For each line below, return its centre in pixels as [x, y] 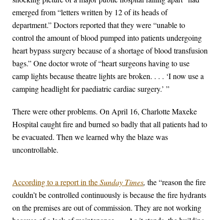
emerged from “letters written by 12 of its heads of [90, 12]
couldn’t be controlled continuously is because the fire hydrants [109, 195]
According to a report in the [56, 182]
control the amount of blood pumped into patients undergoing [107, 38]
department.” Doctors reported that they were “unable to [99, 25]
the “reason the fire [176, 182]
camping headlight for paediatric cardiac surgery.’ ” [91, 89]
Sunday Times [122, 182]
